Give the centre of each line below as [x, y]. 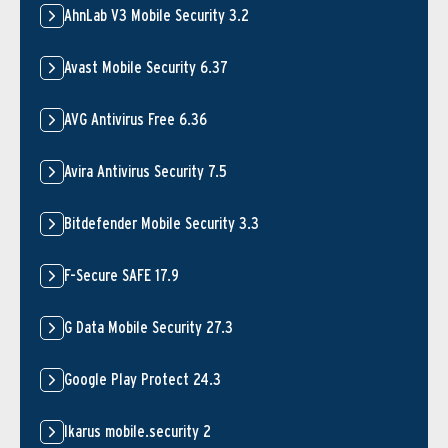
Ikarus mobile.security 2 [137, 431]
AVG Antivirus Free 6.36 [135, 119]
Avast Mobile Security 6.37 [146, 67]
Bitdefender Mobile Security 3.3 [161, 223]
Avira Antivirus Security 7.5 [145, 171]
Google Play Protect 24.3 [142, 379]
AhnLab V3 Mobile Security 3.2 [156, 15]
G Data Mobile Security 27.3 [148, 327]
